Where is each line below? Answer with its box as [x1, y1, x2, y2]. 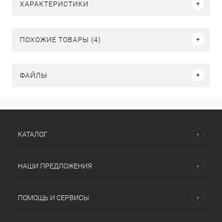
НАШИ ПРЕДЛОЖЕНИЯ [18, 162, 92, 170]
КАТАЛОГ [18, 130, 48, 138]
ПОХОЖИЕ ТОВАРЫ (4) [20, 35, 101, 44]
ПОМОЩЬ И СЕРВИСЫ [18, 194, 89, 202]
